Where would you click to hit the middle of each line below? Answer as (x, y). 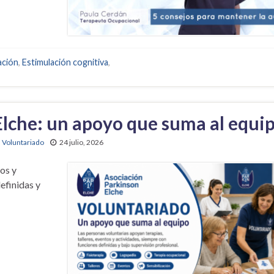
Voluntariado (23, 142)
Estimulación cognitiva (65, 62)
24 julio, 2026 (81, 142)
